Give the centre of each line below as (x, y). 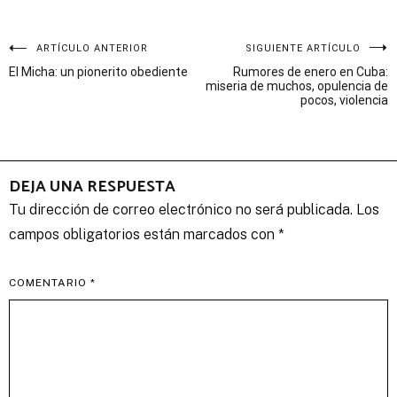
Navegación (68, 58)
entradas (52, 121)
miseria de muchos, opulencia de (297, 86)
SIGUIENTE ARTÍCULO (303, 49)
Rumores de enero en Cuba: (311, 72)
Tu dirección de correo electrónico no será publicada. (181, 210)
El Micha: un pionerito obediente (98, 72)
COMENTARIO (50, 283)
